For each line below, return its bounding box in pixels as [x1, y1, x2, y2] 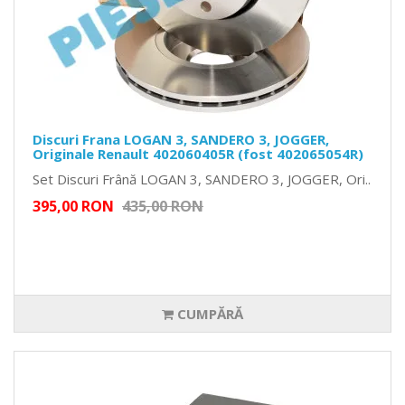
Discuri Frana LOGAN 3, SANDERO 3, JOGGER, [33, 130, 329, 149]
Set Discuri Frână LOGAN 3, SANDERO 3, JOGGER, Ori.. [33, 170, 371, 189]
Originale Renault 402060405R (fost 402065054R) [33, 145, 363, 164]
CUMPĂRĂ [174, 305, 243, 324]
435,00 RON [122, 196, 203, 217]
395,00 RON [33, 196, 114, 217]
